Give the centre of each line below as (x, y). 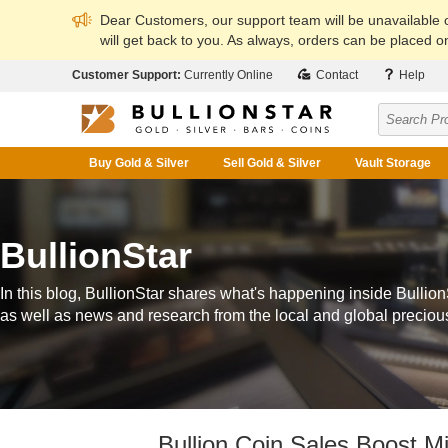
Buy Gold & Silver (139, 163)
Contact (335, 75)
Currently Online (228, 75)
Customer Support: (128, 75)
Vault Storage (393, 163)
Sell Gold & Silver (272, 163)
